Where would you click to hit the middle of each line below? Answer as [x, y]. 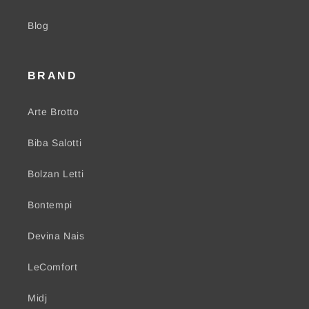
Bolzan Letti [56, 174]
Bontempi [50, 205]
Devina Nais [56, 236]
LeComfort [53, 267]
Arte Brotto [53, 112]
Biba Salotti [55, 143]
